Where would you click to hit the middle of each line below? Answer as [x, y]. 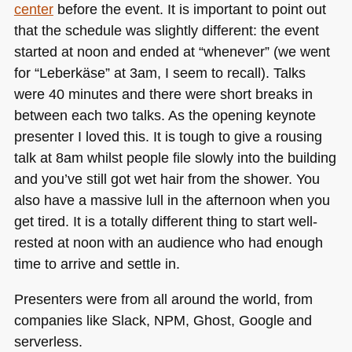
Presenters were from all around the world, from [163, 299]
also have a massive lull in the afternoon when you [172, 200]
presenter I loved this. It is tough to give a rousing [168, 136]
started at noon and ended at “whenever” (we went [172, 51]
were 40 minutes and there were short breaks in [163, 93]
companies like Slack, [84, 321]
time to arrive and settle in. [97, 263]
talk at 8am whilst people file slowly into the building [175, 157]
